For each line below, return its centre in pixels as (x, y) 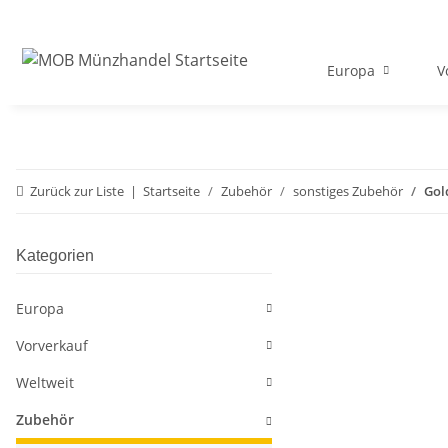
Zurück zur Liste (77, 191)
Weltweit (45, 383)
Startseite (171, 191)
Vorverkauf (52, 346)
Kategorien (55, 256)
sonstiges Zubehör (348, 191)
